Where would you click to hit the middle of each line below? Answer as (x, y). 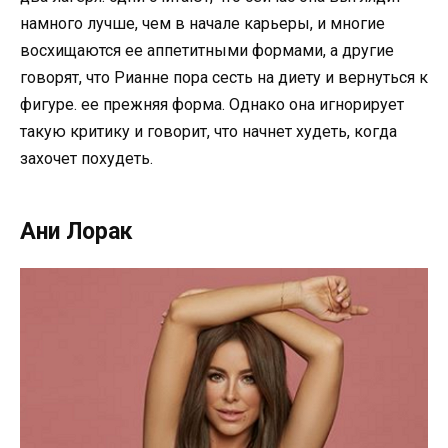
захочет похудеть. (86, 159)
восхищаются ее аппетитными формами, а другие (207, 51)
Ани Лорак (76, 232)
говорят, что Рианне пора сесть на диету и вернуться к (224, 78)
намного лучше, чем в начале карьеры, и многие (202, 24)
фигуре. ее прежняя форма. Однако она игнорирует (212, 105)
